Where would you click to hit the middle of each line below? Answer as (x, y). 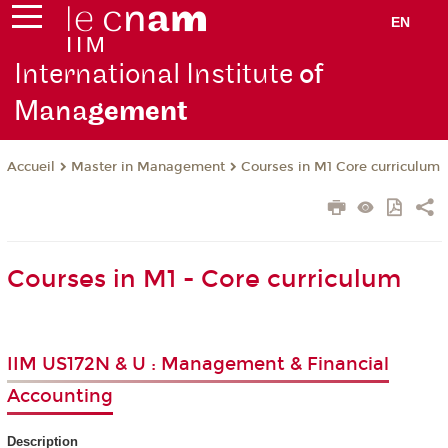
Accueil (30, 167)
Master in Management (147, 167)
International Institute (154, 75)
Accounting (59, 395)
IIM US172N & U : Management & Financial (197, 363)
